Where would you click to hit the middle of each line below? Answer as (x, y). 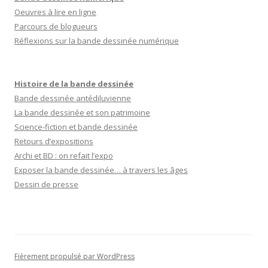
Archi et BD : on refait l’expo (64, 156)
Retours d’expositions (54, 141)
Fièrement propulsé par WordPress (74, 256)
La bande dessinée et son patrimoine (82, 112)
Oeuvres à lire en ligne (55, 12)
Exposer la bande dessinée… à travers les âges (101, 170)
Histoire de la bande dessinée (74, 84)
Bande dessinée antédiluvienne (73, 98)
